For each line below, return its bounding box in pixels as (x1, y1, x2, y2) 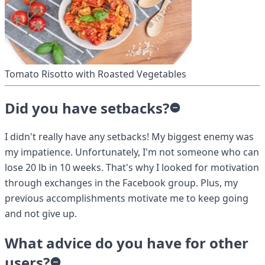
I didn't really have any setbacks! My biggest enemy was (5, 130, 254, 144)
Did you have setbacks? (5, 98, 169, 118)
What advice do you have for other (5, 233, 248, 253)
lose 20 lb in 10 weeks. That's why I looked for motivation (5, 161, 259, 174)
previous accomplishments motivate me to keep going (5, 192, 248, 205)
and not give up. (5, 207, 77, 221)
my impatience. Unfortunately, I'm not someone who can (5, 146, 259, 159)
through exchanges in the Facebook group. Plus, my (5, 176, 238, 190)
